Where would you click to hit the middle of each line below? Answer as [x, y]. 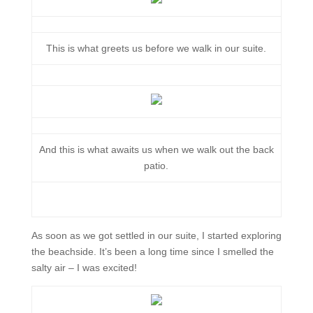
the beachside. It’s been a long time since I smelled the [152, 252]
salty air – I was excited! [84, 268]
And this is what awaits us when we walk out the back [156, 150]
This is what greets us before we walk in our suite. [156, 48]
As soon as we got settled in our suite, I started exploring [156, 235]
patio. [156, 166]
